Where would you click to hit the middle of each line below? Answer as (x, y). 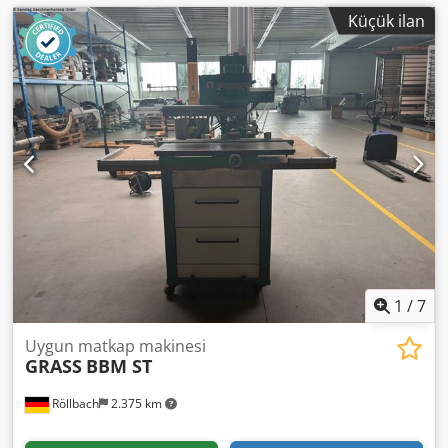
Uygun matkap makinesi (115, 346)
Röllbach (74, 403)
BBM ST (119, 366)
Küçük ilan (386, 20)
